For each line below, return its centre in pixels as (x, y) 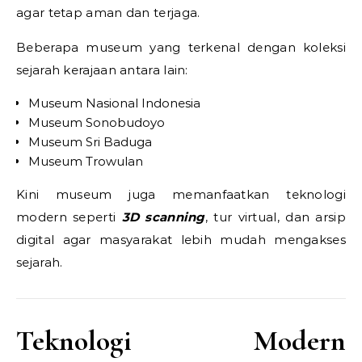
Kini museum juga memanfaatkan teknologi (181, 194)
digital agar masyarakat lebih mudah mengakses (181, 240)
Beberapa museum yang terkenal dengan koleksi (181, 47)
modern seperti (69, 217)
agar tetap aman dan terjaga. (108, 13)
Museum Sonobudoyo (97, 122)
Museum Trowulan (86, 161)
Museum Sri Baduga (90, 142)
